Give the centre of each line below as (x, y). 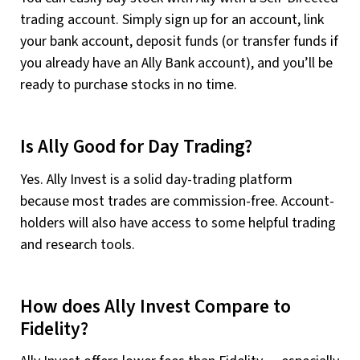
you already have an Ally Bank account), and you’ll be (176, 63)
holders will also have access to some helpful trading (178, 223)
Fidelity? (54, 329)
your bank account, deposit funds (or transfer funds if (179, 42)
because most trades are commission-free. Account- (177, 201)
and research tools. (78, 244)
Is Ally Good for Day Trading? (136, 147)
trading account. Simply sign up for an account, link (172, 20)
